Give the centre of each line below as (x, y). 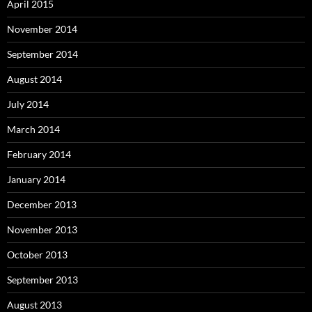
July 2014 (28, 104)
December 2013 (42, 205)
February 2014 (39, 155)
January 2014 (36, 180)
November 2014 (42, 29)
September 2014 (42, 54)
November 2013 (42, 230)
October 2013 (37, 255)
